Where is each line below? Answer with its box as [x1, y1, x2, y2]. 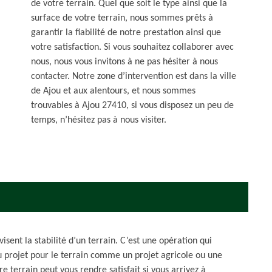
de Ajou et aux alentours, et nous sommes [31, 86, 195, 96]
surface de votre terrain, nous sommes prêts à [31, 13, 213, 23]
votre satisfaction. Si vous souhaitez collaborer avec [31, 42, 234, 52]
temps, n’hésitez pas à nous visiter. [31, 115, 166, 125]
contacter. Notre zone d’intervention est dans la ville [31, 72, 236, 81]
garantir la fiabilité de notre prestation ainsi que [31, 28, 221, 38]
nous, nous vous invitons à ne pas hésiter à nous [31, 57, 218, 67]
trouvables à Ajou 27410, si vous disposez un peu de [31, 101, 234, 110]
